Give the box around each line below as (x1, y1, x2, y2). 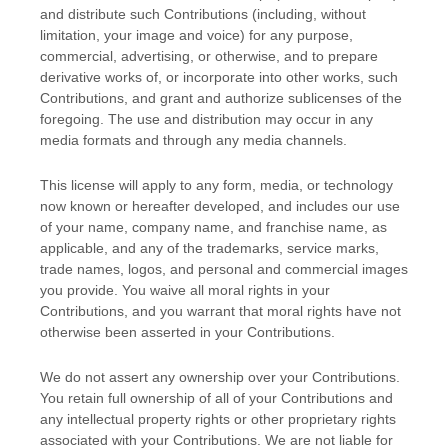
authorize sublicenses (225, 89, 362, 106)
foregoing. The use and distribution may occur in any (40, 110, 373, 127)
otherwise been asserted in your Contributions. (40, 323, 335, 340)
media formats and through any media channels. (40, 131, 347, 148)
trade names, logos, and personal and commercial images (40, 260, 408, 277)
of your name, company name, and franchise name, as (40, 218, 387, 235)
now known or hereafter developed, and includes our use (40, 197, 400, 214)
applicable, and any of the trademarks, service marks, (40, 239, 379, 256)
